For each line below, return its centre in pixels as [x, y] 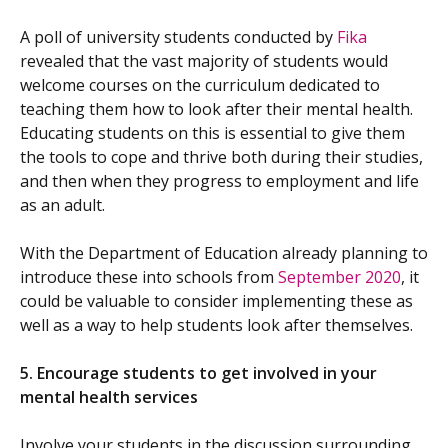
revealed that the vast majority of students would [204, 61]
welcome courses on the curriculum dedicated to [200, 85]
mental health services [109, 397]
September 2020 [339, 277]
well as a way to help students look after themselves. [216, 325]
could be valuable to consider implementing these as [216, 301]
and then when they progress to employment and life [219, 181]
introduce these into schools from [149, 277]
